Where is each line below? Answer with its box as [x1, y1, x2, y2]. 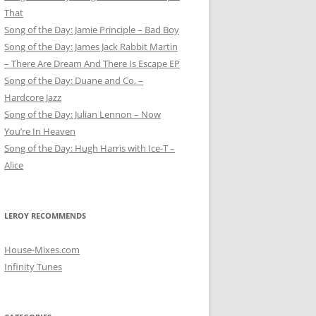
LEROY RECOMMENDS [4, 210, 86, 221]
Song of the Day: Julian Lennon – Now [4, 108, 161, 121]
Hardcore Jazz [4, 91, 61, 104]
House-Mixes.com [4, 243, 80, 256]
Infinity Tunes [4, 260, 62, 273]
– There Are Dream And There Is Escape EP [4, 57, 180, 70]
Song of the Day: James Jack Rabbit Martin [4, 40, 178, 53]
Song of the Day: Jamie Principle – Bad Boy [4, 23, 179, 36]
